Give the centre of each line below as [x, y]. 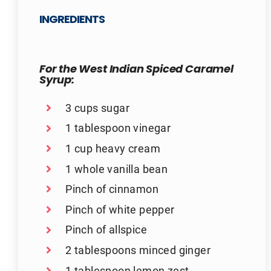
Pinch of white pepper [120, 209]
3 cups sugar [97, 107]
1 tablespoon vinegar [118, 128]
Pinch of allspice [106, 230]
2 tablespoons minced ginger [138, 250]
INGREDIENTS [72, 20]
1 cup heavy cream [113, 148]
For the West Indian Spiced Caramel [136, 70]
